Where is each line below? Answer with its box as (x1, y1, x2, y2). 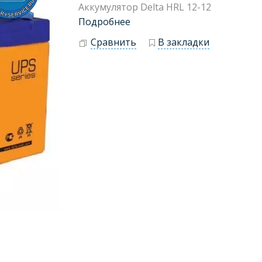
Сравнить (91, 36, 136, 49)
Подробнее (78, 15, 130, 28)
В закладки (158, 36, 209, 49)
